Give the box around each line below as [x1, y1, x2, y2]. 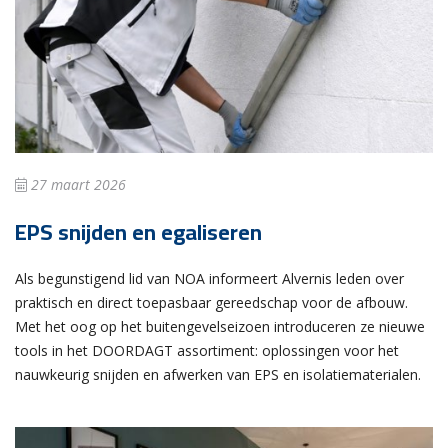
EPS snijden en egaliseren [15, 210, 262, 253]
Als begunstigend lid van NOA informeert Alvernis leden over [15, 268, 404, 288]
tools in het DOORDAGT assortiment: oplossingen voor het [15, 340, 399, 360]
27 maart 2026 [27, 174, 126, 194]
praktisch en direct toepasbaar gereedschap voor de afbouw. [15, 292, 408, 312]
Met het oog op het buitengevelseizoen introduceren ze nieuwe [15, 316, 425, 336]
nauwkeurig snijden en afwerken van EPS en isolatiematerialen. [15, 364, 421, 384]
